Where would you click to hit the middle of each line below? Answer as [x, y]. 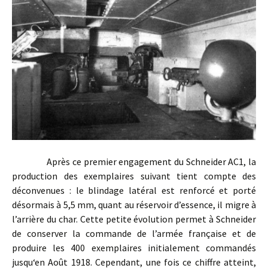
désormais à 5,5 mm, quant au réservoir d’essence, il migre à [134, 205]
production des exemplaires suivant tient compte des [134, 176]
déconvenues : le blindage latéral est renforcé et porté [134, 191]
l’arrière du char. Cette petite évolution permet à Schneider [134, 219]
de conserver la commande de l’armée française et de [134, 234]
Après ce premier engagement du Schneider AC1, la [134, 162]
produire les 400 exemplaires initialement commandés [134, 248]
